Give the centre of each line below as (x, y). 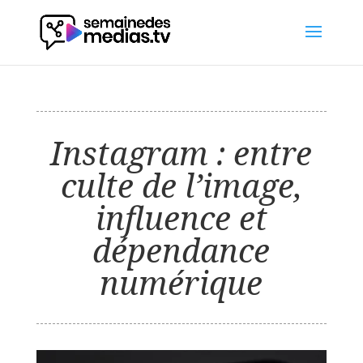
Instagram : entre (181, 153)
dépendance (181, 250)
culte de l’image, (181, 185)
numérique (181, 282)
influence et (181, 218)
